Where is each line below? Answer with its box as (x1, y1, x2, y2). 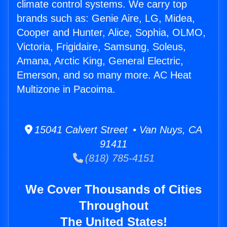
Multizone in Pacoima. (17, 84, 116, 95)
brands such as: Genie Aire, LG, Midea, (17, 13, 195, 24)
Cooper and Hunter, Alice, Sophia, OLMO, (17, 27, 206, 39)
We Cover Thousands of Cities (25, 182, 202, 197)
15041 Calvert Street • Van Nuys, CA (32, 124, 202, 136)
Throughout (79, 199, 148, 213)
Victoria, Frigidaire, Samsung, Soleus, (17, 41, 186, 53)
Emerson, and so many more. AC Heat (17, 69, 192, 81)
